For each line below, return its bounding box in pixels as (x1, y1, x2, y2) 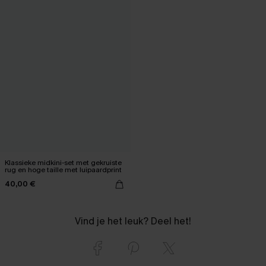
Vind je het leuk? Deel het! (75, 214, 191, 227)
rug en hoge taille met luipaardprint (5, 164, 122, 175)
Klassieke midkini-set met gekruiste (5, 157, 122, 167)
